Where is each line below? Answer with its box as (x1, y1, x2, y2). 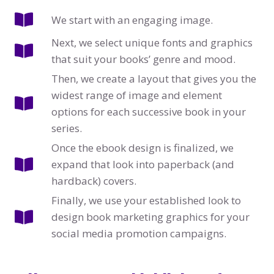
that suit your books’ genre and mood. (51, 52, 235, 67)
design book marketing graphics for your (51, 210, 250, 224)
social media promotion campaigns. (51, 226, 226, 241)
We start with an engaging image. (51, 12, 213, 27)
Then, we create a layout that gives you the (51, 72, 256, 86)
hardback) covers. (51, 174, 136, 188)
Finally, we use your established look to (51, 193, 241, 208)
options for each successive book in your (51, 105, 246, 119)
